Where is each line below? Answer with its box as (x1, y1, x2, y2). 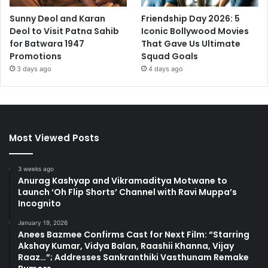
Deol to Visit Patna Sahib (10, 25, 119, 38)
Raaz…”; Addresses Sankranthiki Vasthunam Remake (18, 251, 249, 264)
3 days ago (17, 65, 51, 74)
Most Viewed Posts (9, 132, 99, 145)
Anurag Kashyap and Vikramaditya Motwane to (18, 175, 227, 187)
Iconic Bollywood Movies (141, 25, 249, 38)
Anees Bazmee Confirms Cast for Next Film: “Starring (18, 229, 249, 241)
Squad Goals (141, 50, 199, 63)
